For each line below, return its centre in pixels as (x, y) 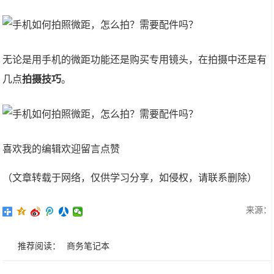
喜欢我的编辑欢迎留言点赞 (61, 149)
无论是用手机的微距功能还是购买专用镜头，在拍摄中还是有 (135, 60)
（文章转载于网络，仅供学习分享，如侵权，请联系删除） (130, 178)
